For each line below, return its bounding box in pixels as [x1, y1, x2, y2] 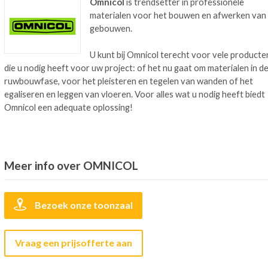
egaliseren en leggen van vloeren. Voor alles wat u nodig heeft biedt [4, 89, 265, 99]
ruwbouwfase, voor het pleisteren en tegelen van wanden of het [4, 75, 253, 86]
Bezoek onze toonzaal [35, 199, 133, 211]
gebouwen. [90, 23, 132, 33]
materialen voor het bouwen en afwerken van [90, 10, 266, 20]
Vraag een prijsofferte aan [15, 237, 132, 248]
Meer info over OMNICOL [4, 159, 138, 172]
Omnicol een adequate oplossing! [4, 102, 133, 112]
